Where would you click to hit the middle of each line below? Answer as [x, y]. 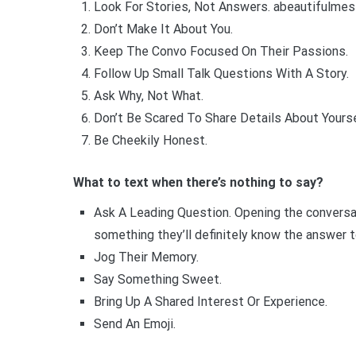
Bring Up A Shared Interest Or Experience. [210, 302]
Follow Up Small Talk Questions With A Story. [221, 73]
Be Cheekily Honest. [150, 140]
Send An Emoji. [134, 324]
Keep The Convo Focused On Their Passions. [221, 51]
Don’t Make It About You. [163, 29]
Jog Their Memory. [146, 257]
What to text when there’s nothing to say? [198, 183]
